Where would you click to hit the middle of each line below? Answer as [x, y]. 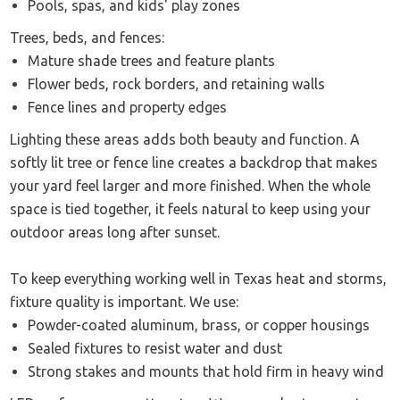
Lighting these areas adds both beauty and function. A [185, 140]
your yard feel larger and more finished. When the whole [191, 186]
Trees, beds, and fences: [87, 38]
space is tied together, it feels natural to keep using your [191, 209]
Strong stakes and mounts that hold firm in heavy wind [206, 372]
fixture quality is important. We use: [125, 302]
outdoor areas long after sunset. [115, 233]
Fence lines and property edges [128, 108]
